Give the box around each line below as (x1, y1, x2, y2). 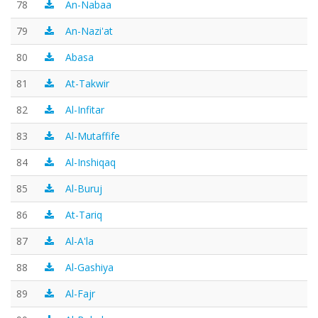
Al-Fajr (65, 287, 95, 300)
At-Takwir (65, 77, 109, 90)
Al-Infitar (65, 103, 104, 116)
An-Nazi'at (65, 24, 113, 38)
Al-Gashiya (65, 261, 114, 274)
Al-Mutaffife (65, 129, 120, 143)
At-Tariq (65, 208, 102, 221)
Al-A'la (65, 234, 94, 248)
